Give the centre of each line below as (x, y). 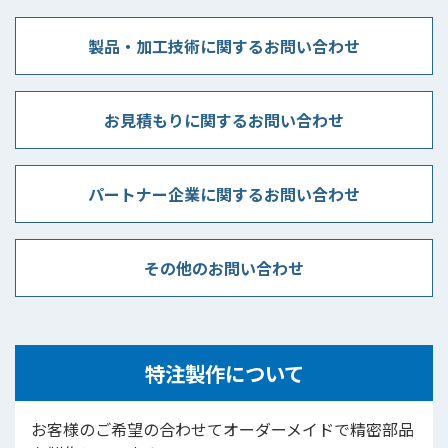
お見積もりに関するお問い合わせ (224, 120)
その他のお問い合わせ (224, 268)
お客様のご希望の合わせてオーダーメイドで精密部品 (222, 429)
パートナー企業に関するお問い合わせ (224, 194)
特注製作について (224, 373)
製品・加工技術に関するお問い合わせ (224, 46)
